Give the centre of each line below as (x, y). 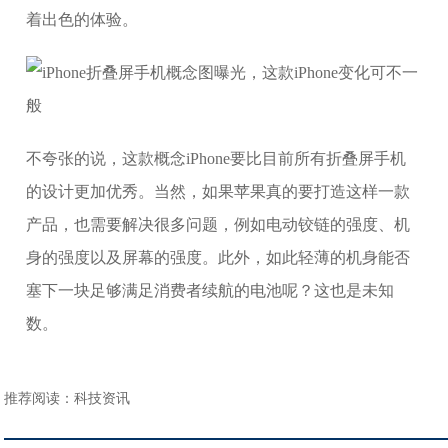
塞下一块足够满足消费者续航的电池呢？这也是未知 (210, 290)
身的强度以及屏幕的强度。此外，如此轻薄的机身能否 (218, 257)
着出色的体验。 (82, 19)
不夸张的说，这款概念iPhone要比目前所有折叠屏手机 (216, 158)
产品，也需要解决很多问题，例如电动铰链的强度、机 (218, 224)
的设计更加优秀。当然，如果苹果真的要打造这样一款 (218, 191)
